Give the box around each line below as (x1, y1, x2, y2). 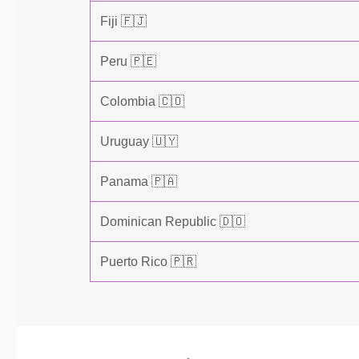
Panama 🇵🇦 (100, 175, 177, 188)
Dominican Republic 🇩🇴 (100, 215, 245, 228)
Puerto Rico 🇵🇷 (100, 255, 196, 268)
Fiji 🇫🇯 (100, 14, 147, 28)
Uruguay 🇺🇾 (100, 135, 178, 148)
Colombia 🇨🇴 (100, 95, 184, 108)
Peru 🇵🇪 (100, 54, 156, 68)
